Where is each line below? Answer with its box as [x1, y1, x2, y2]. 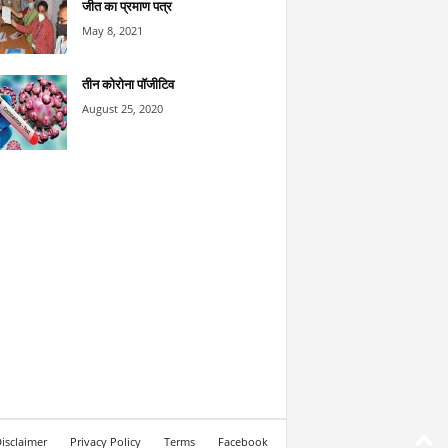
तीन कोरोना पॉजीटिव [81, 74, 174, 93]
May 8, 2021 [81, 22, 143, 38]
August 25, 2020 [81, 100, 163, 116]
